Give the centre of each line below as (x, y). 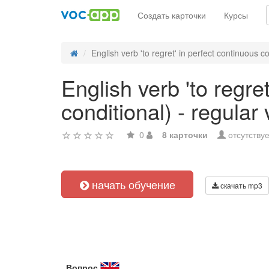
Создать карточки (172, 15)
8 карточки (185, 134)
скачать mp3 (240, 185)
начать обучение (132, 184)
